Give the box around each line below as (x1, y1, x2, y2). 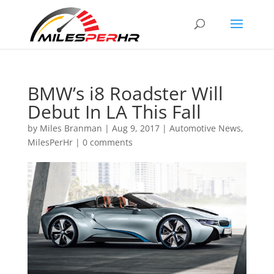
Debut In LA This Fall (27, 99, 201, 124)
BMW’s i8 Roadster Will (27, 81, 223, 106)
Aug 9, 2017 (111, 122, 160, 134)
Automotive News (169, 122, 241, 134)
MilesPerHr (27, 136, 73, 148)
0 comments (82, 136, 133, 148)
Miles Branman (39, 122, 102, 134)
